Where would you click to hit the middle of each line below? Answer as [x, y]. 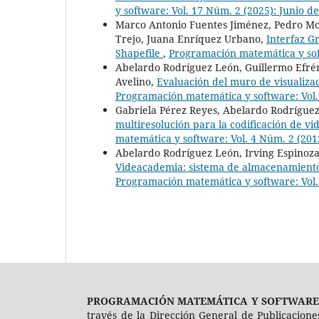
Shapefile [139, 53]
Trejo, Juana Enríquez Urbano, [191, 39]
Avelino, [136, 82]
